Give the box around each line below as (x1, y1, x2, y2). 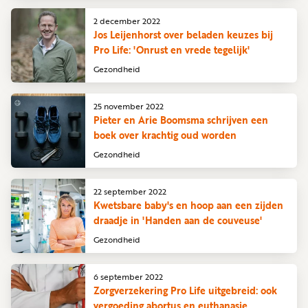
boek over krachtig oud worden (93, 127, 236, 142)
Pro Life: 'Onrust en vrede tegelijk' (93, 42, 250, 57)
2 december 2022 (93, 14, 160, 27)
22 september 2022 (93, 184, 166, 197)
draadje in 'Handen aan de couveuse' (93, 212, 262, 228)
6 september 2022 (93, 269, 163, 283)
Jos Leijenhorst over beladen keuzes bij (93, 27, 273, 42)
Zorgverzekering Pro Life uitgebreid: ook (93, 283, 277, 298)
